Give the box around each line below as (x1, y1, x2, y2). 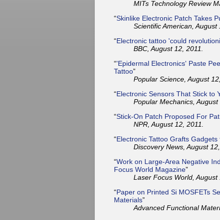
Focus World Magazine (114, 165, 186, 173)
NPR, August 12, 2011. (134, 120, 204, 128)
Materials (114, 195, 142, 204)
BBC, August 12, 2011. (134, 44, 203, 53)
